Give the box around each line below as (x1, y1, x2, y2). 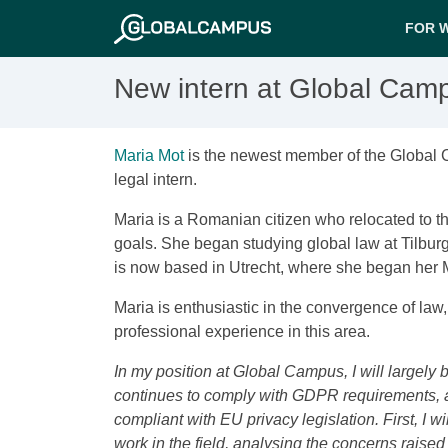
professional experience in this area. (114, 323, 370, 340)
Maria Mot (114, 147, 184, 164)
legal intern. (114, 171, 197, 188)
